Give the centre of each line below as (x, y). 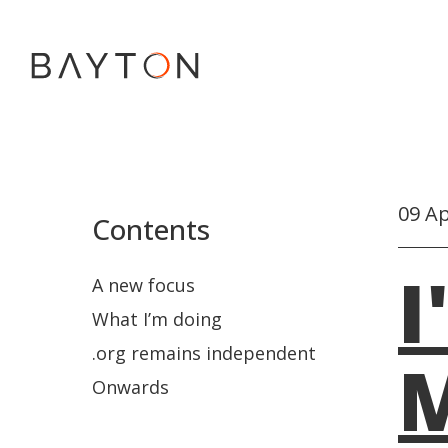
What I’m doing (157, 319)
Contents (151, 229)
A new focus (143, 285)
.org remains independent (204, 353)
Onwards (130, 387)
